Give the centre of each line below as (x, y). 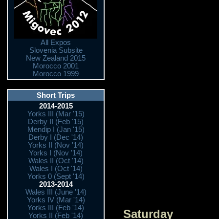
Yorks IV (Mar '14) (56, 200)
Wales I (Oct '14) (56, 169)
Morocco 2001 (56, 66)
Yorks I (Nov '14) (56, 153)
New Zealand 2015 (56, 58)
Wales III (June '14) (56, 192)
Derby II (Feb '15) (56, 122)
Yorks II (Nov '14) (56, 145)
